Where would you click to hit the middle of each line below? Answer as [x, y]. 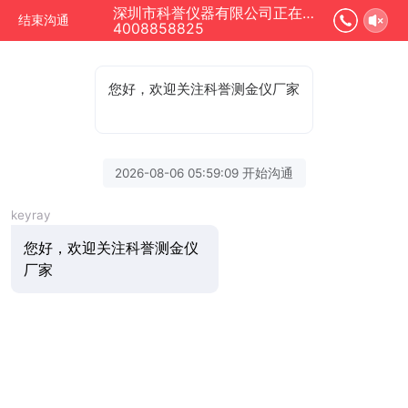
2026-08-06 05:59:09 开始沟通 [204, 173]
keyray [31, 214]
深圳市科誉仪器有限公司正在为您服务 [308, 13]
